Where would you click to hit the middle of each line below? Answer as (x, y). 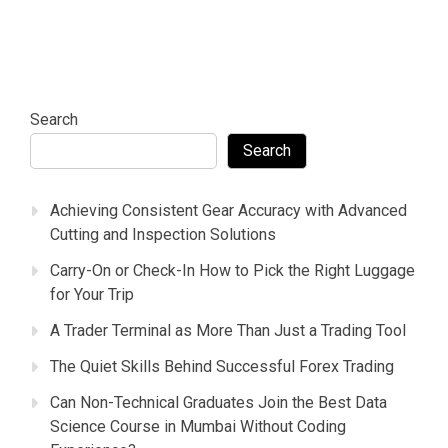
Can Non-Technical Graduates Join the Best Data (218, 402)
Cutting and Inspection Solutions (163, 234)
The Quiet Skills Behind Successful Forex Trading (222, 366)
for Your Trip (92, 294)
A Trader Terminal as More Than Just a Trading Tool (228, 330)
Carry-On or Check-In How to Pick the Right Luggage (232, 270)
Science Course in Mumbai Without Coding (198, 426)
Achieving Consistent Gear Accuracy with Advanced (228, 210)
